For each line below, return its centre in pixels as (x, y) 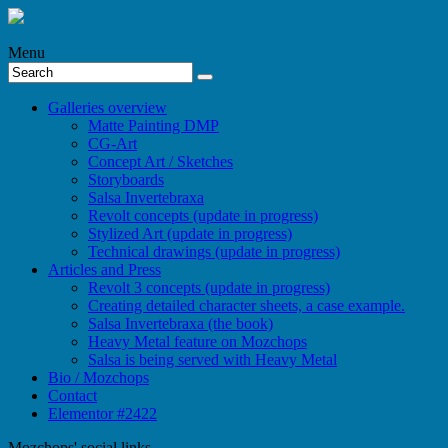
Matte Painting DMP (153, 125)
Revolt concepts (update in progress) (203, 215)
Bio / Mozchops (98, 377)
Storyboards (126, 179)
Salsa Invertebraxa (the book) (180, 323)
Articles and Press (104, 269)
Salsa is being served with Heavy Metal (212, 359)
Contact (72, 395)
